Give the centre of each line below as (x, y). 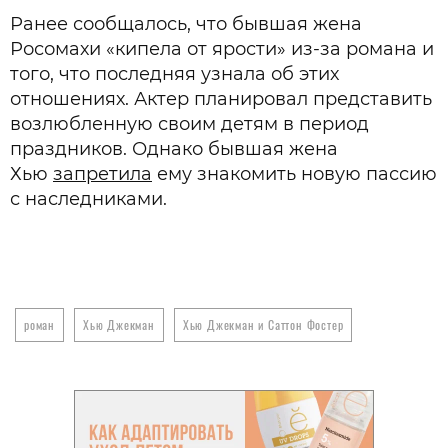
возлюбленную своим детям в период (189, 124)
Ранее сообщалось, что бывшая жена (186, 24)
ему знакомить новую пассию (294, 174)
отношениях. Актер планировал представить (221, 99)
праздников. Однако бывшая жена (174, 149)
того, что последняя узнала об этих (174, 74)
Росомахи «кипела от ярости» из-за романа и (222, 49)
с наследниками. (88, 199)
